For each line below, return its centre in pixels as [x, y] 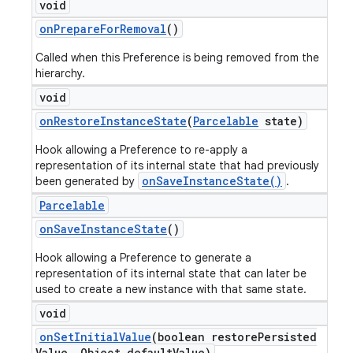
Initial [97, 337]
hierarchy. [60, 73]
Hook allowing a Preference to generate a [143, 258]
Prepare [77, 29]
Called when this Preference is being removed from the [177, 58]
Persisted [287, 337]
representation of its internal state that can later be [171, 273]
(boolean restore [204, 337]
